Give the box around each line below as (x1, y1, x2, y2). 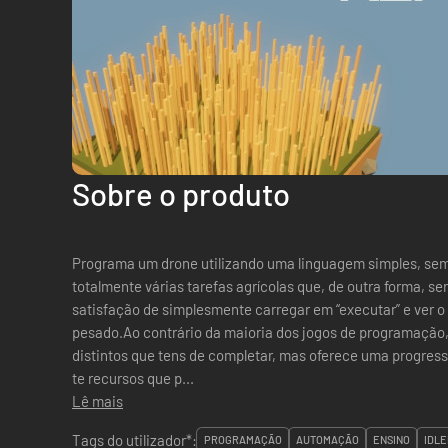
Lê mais (72, 392, 123, 410)
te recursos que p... (72, 369, 194, 387)
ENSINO (373, 433, 410, 446)
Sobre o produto (72, 175, 290, 212)
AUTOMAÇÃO (296, 433, 359, 446)
